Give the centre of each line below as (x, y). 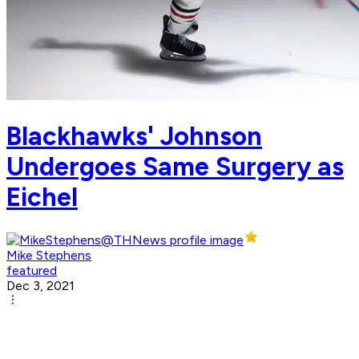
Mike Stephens (49, 256)
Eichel (42, 197)
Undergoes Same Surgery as (175, 166)
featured (32, 271)
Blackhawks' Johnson (134, 136)
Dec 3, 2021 (40, 286)
